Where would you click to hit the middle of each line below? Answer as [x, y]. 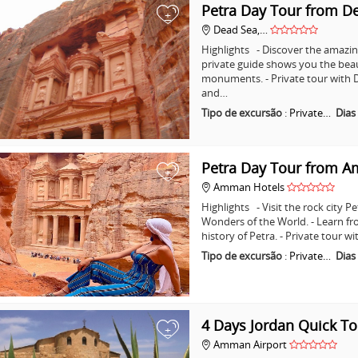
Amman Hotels [249, 187]
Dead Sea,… [241, 30]
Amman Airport [251, 344]
